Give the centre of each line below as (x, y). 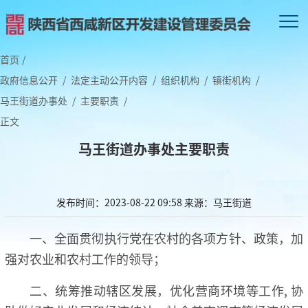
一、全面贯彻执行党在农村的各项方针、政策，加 (166, 238)
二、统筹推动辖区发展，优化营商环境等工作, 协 (166, 290)
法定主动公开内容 (109, 79)
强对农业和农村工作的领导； (85, 258)
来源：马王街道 (218, 202)
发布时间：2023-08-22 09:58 (119, 202)
